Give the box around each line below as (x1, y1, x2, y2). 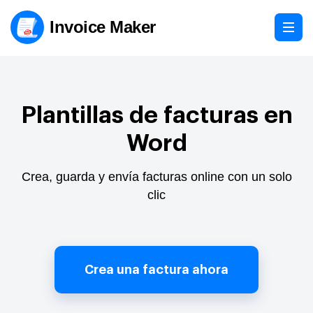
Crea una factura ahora (85, 263, 228, 276)
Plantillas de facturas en (20, 103, 293, 127)
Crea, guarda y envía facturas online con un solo (21, 170, 292, 184)
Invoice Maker (50, 17, 156, 36)
